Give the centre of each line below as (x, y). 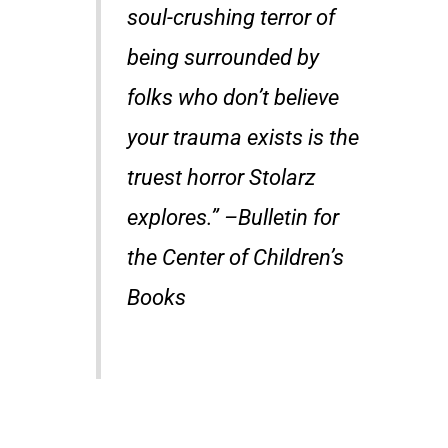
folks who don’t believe (233, 97)
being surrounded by (223, 57)
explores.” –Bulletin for (233, 217)
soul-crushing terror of (231, 17)
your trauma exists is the (243, 137)
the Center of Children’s (236, 257)
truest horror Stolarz (222, 177)
